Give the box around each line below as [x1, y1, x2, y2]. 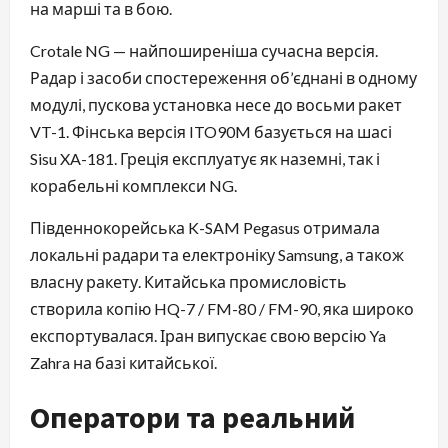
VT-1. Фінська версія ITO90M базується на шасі [30, 121, 392, 141]
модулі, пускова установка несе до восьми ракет [30, 94, 402, 114]
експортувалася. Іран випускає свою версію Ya [30, 325, 386, 345]
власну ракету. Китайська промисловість [30, 271, 347, 291]
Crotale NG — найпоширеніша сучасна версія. [30, 40, 378, 60]
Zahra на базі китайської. [30, 352, 217, 372]
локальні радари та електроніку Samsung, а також [30, 244, 404, 264]
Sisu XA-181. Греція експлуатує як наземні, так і [30, 148, 380, 168]
